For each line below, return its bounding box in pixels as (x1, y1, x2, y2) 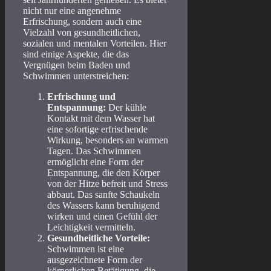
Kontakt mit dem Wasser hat (47, 113, 155, 124)
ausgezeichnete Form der (47, 255, 142, 266)
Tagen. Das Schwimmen (47, 146, 141, 157)
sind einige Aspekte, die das (23, 49, 129, 60)
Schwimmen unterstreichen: (23, 71, 129, 82)
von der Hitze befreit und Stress (47, 178, 168, 189)
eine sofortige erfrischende (47, 124, 148, 135)
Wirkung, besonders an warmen (47, 135, 168, 146)
